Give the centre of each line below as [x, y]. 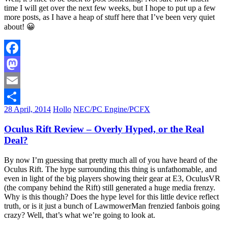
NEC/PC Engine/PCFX [112, 109]
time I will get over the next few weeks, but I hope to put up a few [110, 8]
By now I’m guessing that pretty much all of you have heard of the [111, 160]
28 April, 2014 [27, 109]
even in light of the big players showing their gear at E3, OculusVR [112, 178]
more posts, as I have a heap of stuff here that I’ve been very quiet [109, 17]
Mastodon [20, 80]
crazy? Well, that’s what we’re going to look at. [80, 215]
